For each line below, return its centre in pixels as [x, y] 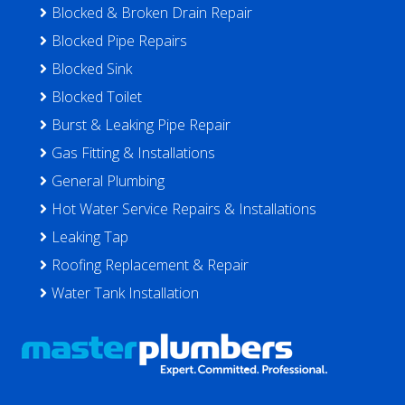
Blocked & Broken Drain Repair [152, 12]
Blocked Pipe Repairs [119, 40]
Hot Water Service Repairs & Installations [184, 208]
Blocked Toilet [97, 96]
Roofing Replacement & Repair [150, 264]
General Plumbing [108, 180]
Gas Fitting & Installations [133, 152]
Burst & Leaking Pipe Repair [141, 124]
